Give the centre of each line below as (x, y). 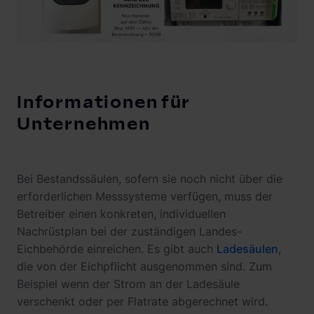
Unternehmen (84, 125)
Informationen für (104, 103)
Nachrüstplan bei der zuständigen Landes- (129, 232)
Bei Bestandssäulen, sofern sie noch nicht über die (150, 179)
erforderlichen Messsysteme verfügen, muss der (145, 197)
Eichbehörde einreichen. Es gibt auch (117, 249)
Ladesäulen (247, 249)
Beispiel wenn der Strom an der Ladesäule (128, 284)
